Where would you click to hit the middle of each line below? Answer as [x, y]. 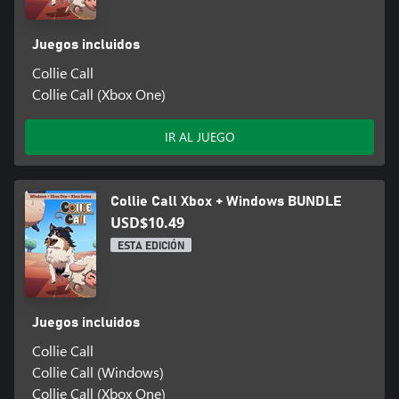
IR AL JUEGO [199, 136]
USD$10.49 [147, 222]
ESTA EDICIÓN [151, 245]
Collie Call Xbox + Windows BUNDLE [226, 201]
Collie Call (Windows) [98, 371]
